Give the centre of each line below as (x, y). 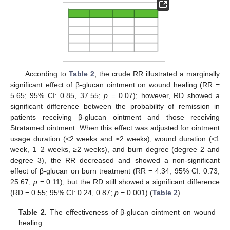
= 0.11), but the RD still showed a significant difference (129, 181)
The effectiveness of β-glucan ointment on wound (131, 212)
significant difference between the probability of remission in (115, 106)
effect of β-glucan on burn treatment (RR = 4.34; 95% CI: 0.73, (115, 171)
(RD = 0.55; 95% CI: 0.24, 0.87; (62, 192)
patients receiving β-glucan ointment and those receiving (115, 117)
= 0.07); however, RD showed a (164, 95)
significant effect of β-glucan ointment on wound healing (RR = (115, 84)
